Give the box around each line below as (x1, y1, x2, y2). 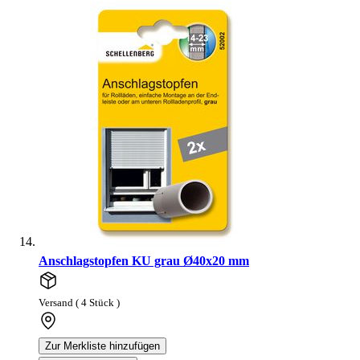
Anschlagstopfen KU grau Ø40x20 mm (39, 254, 249, 268)
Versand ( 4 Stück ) (39, 297, 120, 309)
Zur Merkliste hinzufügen (45, 340, 160, 353)
